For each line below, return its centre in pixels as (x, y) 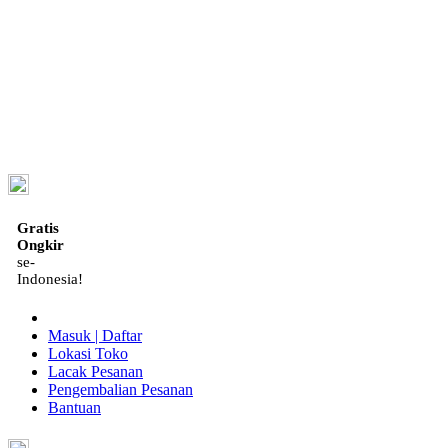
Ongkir (40, 244)
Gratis (38, 227)
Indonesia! (50, 278)
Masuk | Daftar (95, 335)
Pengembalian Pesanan (120, 389)
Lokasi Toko (88, 353)
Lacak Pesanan (95, 371)
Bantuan (74, 407)
